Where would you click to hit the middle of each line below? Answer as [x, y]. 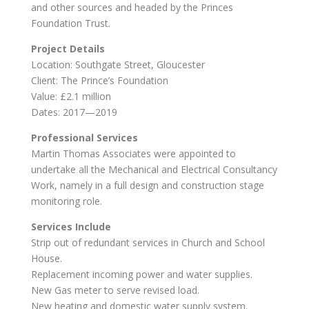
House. [46, 258]
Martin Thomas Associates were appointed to [133, 153]
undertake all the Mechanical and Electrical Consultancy [154, 169]
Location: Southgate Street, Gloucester [118, 64]
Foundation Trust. [70, 23]
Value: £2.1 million [71, 96]
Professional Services [84, 138]
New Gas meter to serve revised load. [115, 290]
